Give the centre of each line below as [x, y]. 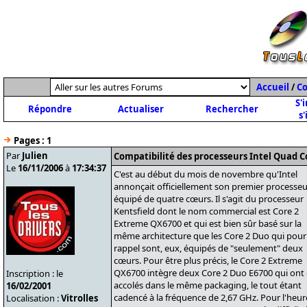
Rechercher [232, 109]
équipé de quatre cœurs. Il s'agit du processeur [209, 199]
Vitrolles [79, 298]
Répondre [50, 109]
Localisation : [34, 298]
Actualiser [141, 109]
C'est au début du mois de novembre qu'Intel [206, 174]
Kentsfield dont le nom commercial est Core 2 [206, 211]
